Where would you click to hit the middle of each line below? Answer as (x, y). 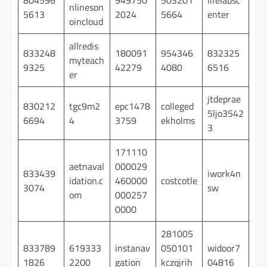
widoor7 (224, 248)
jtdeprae (224, 99)
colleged (177, 106)
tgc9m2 (85, 106)
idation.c (86, 180)
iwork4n (224, 173)
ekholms (178, 120)
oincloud (86, 21)
